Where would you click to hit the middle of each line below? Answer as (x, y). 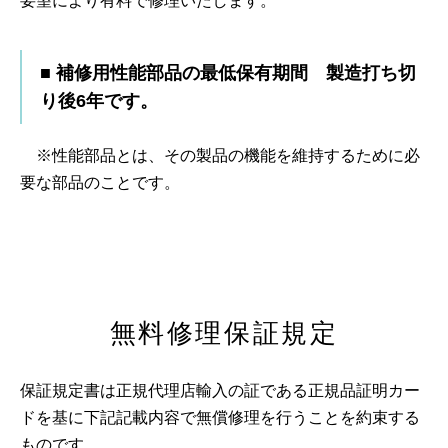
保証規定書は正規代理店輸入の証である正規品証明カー (220, 391)
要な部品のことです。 (100, 183)
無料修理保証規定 (224, 333)
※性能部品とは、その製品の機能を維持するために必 (220, 156)
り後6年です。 (99, 101)
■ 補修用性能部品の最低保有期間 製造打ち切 (228, 73)
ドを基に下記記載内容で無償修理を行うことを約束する (220, 418)
